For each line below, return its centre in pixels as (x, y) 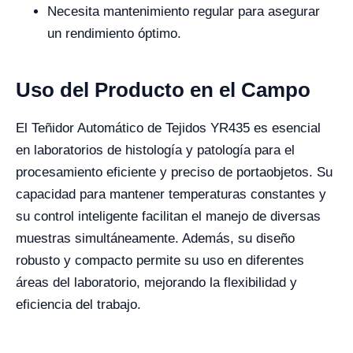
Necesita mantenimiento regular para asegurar (184, 11)
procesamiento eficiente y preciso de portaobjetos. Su (174, 172)
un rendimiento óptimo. (114, 33)
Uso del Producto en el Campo (163, 90)
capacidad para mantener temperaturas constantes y (171, 194)
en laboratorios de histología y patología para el (155, 150)
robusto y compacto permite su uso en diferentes (160, 260)
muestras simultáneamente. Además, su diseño (155, 238)
